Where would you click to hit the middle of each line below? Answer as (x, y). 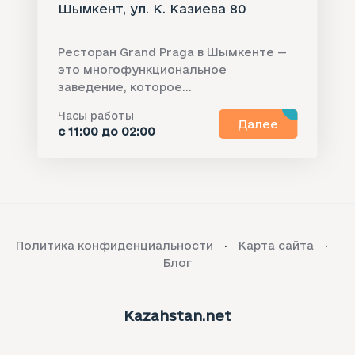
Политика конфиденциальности (115, 245)
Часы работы (95, 115)
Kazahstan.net (177, 315)
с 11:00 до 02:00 (106, 131)
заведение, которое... (124, 87)
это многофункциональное (142, 69)
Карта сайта (276, 245)
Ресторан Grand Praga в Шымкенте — (172, 52)
